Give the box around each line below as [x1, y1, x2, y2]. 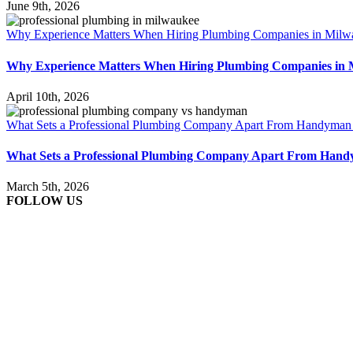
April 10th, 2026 [6, 89, 89, 103]
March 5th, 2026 [6, 180, 89, 194]
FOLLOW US [6, 194, 83, 208]
